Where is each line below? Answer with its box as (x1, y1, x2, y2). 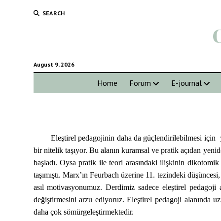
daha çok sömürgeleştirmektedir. (33, 208, 134, 216)
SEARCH (42, 9, 65, 17)
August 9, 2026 (33, 61, 74, 68)
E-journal (171, 78, 202, 88)
